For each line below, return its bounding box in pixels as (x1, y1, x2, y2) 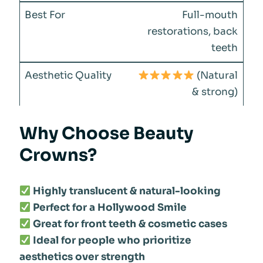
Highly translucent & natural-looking (32, 184, 221, 197)
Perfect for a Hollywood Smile (32, 201, 187, 214)
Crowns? (19, 144, 97, 166)
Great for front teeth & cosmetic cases (32, 217, 227, 230)
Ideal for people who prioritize (32, 234, 191, 247)
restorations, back (147, 25, 238, 38)
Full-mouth (182, 9, 238, 22)
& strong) (192, 86, 238, 99)
